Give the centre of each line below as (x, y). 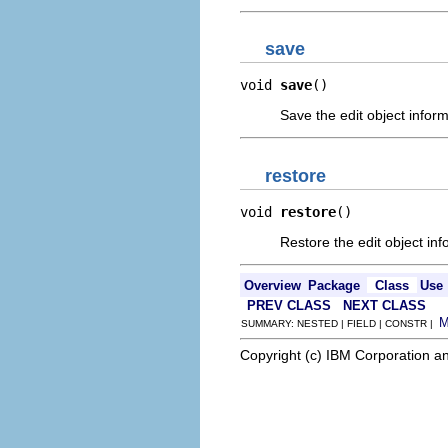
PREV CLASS (289, 305)
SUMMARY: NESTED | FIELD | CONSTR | (340, 323)
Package (334, 285)
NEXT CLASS (384, 305)
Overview (272, 285)
